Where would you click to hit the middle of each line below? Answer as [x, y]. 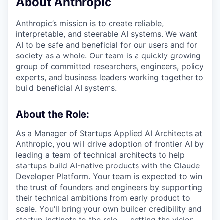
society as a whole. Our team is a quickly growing [108, 56]
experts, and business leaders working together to [110, 77]
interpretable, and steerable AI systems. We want [107, 34]
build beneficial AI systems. [66, 88]
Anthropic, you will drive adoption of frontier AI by [110, 144]
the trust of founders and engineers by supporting [109, 187]
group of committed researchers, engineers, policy [110, 67]
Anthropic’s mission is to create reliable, [90, 23]
